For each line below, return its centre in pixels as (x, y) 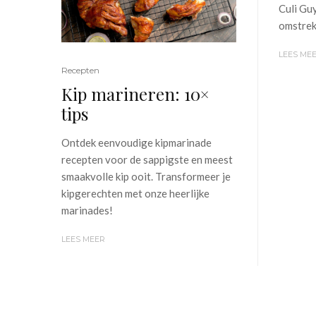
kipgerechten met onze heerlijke (135, 193)
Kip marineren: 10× (135, 94)
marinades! (87, 210)
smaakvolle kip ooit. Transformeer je (146, 176)
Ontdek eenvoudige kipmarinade (136, 142)
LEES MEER (83, 239)
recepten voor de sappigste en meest (147, 159)
